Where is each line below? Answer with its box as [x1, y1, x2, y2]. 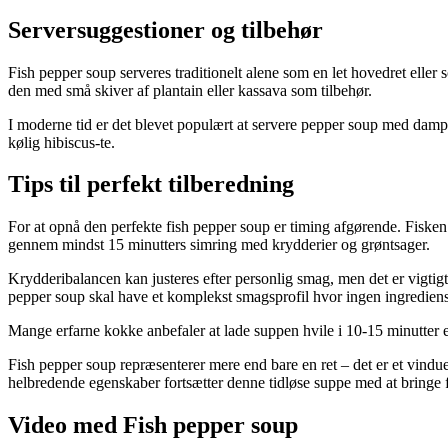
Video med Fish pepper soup [8, 412, 298, 439]
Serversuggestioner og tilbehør [8, 16, 323, 43]
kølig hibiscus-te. [8, 133, 115, 151]
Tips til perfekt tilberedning [8, 171, 294, 198]
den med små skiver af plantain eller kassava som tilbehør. [8, 81, 372, 99]
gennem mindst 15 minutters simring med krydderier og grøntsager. [8, 236, 430, 254]
